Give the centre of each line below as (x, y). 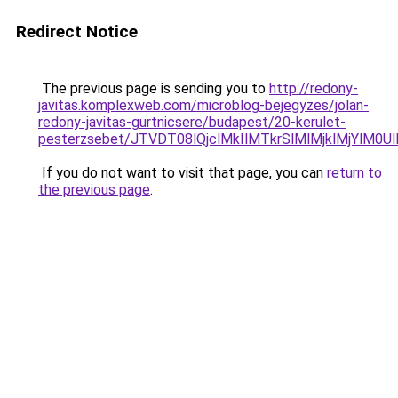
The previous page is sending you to (154, 88)
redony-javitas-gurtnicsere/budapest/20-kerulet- (192, 122)
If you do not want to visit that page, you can (183, 173)
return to (354, 173)
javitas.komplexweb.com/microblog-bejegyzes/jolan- (203, 105)
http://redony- (314, 88)
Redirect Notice (77, 32)
